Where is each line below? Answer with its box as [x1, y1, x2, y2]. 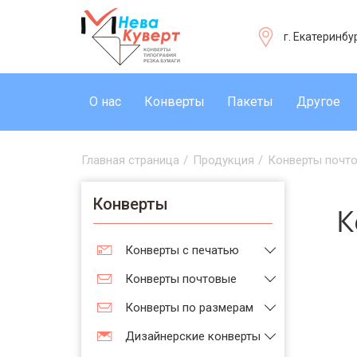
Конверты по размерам [125, 300, 253, 315]
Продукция [193, 153, 254, 167]
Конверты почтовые [125, 272, 237, 286]
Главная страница [81, 153, 179, 167]
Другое [296, 94, 340, 109]
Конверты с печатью [125, 243, 239, 257]
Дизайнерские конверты [125, 329, 261, 343]
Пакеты [227, 94, 274, 109]
